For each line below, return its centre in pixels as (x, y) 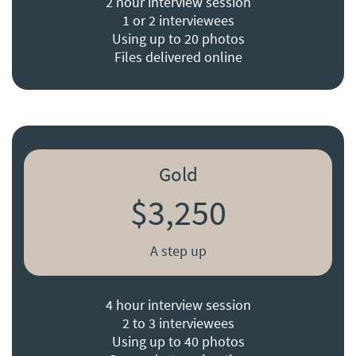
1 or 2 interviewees (178, 21)
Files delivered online (178, 57)
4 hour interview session (178, 305)
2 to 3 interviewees (178, 323)
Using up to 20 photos (178, 39)
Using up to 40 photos (178, 342)
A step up (178, 251)
